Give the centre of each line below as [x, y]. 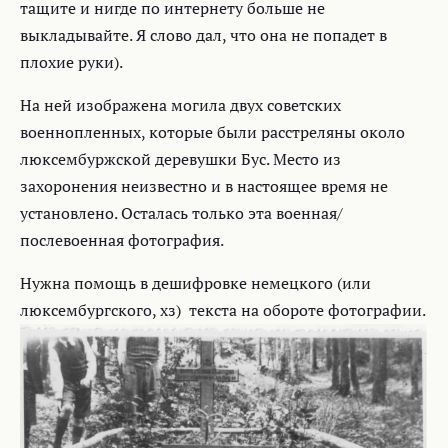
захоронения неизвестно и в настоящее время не [204, 186]
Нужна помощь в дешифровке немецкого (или [195, 283]
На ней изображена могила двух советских [180, 105]
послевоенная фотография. [122, 240]
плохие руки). [71, 62]
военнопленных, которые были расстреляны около [212, 132]
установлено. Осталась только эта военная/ [181, 213]
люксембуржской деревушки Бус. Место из [180, 159]
